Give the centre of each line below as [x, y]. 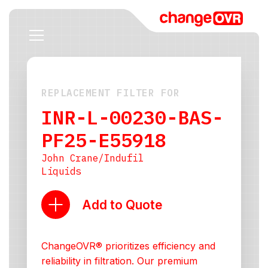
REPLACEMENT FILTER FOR [110, 93]
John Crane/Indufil [92, 158]
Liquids [61, 171]
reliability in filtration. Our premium [119, 261]
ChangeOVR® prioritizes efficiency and [128, 246]
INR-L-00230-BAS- [132, 117]
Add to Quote [122, 205]
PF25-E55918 [104, 140]
